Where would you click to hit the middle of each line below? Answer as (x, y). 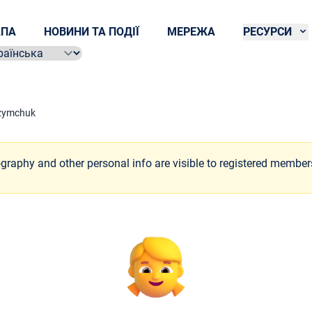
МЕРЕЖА (192, 32)
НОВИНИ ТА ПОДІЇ (92, 32)
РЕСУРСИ (269, 32)
